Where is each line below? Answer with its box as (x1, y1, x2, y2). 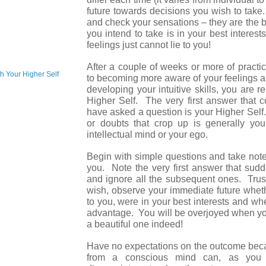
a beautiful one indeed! (87, 218, 183, 229)
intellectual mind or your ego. (87, 129, 210, 140)
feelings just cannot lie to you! (87, 39, 211, 50)
